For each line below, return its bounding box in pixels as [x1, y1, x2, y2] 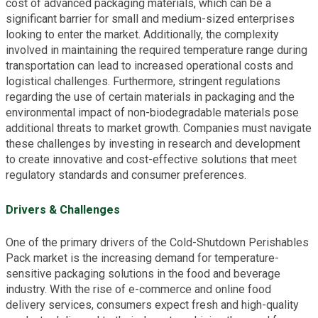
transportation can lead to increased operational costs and [6, 58, 293, 72]
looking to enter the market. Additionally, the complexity [6, 27, 279, 41]
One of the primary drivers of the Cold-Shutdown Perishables [6, 236, 309, 250]
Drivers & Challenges [6, 203, 120, 217]
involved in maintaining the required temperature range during [6, 43, 307, 57]
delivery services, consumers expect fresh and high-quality [6, 298, 299, 312]
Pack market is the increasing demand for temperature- [6, 251, 279, 265]
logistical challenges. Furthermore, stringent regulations [6, 74, 280, 88]
